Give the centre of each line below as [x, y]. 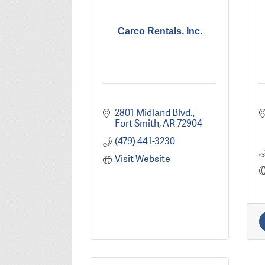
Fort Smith [137, 124]
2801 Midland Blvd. [153, 113]
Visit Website [142, 159]
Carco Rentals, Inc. [160, 31]
